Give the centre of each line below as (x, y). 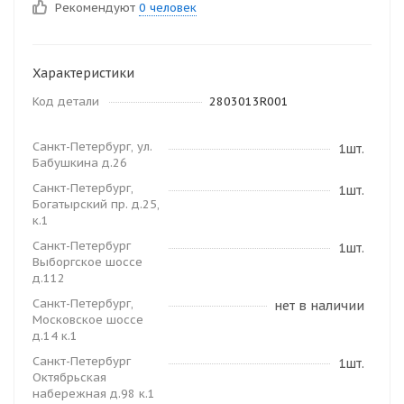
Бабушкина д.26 (80, 163)
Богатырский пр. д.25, (96, 204)
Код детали (66, 101)
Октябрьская (69, 377)
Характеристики (83, 73)
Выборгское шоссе (87, 262)
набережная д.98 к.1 (94, 394)
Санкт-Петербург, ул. (92, 147)
